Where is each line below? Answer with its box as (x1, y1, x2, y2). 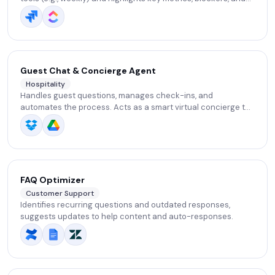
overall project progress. (20, 5, 114, 16)
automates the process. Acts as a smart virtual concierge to (20, 102, 250, 113)
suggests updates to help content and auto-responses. (20, 211, 233, 222)
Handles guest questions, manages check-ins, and (20, 90, 213, 101)
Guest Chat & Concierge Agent (20, 65, 156, 76)
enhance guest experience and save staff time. (20, 114, 199, 125)
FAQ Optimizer (20, 174, 85, 185)
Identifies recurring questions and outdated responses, (20, 199, 230, 211)
